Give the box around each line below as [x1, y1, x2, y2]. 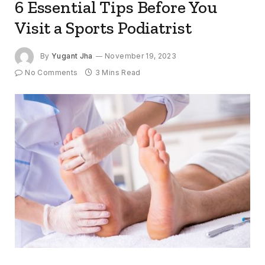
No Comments [25, 67, 78, 77]
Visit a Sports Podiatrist [15, 17, 192, 38]
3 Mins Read [95, 67, 141, 77]
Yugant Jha [51, 51, 93, 61]
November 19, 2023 [105, 51, 177, 61]
